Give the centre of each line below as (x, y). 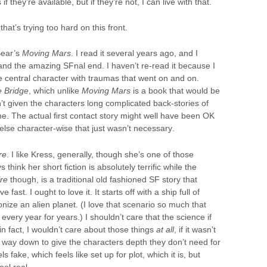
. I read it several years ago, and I (134, 53)
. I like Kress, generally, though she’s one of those (100, 154)
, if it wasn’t (195, 229)
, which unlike (55, 91)
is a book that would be (175, 91)
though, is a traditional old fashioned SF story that (103, 179)
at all (165, 229)
